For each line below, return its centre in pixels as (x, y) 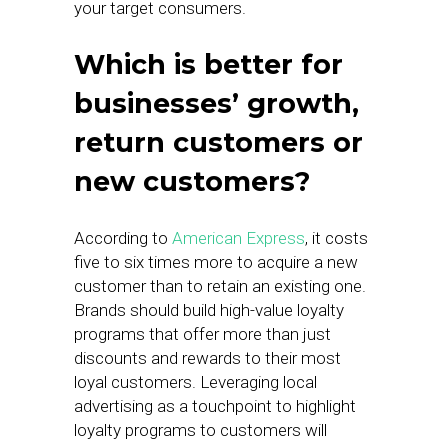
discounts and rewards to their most (207, 358)
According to (123, 238)
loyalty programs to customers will (200, 430)
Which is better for (208, 64)
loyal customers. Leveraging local (195, 382)
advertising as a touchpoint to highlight (215, 406)
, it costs (336, 238)
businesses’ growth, (216, 103)
